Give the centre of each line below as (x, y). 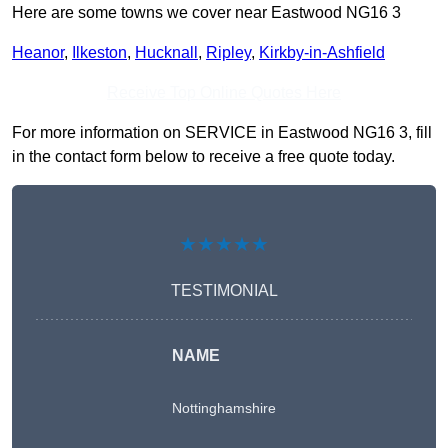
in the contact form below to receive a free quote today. (203, 157)
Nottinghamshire (224, 408)
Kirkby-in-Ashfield (322, 53)
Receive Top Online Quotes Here (224, 93)
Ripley (228, 53)
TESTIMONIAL (224, 291)
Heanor (38, 53)
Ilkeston (99, 53)
